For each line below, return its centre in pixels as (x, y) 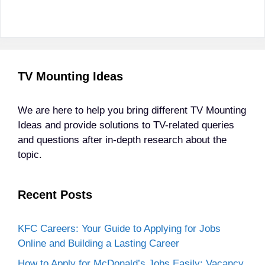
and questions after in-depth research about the (122, 140)
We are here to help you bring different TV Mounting (132, 111)
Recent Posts (55, 195)
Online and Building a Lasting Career (98, 244)
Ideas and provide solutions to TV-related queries (126, 125)
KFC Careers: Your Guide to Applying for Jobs (119, 229)
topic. (30, 155)
